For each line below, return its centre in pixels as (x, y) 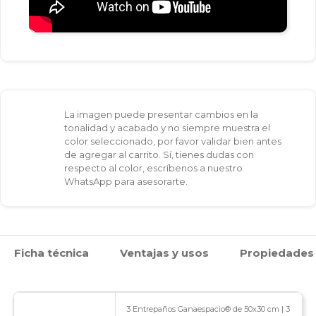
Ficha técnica (51, 253)
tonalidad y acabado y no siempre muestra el (167, 128)
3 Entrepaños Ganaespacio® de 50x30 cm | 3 (208, 309)
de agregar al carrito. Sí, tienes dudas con (159, 155)
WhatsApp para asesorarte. (126, 182)
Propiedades (277, 253)
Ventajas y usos (164, 253)
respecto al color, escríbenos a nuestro (153, 168)
